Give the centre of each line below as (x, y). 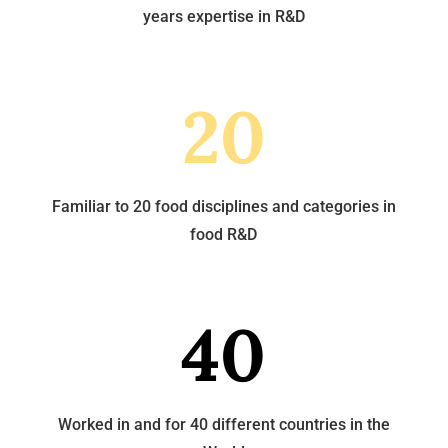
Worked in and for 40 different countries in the (223, 424)
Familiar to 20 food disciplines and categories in (223, 206)
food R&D (224, 234)
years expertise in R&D (223, 16)
